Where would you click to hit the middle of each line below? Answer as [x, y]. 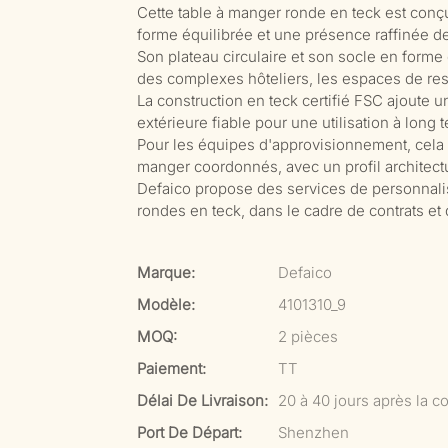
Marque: [166, 272]
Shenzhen [313, 432]
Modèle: [166, 304]
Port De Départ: [189, 432]
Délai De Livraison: [202, 400]
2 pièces [308, 336]
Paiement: [171, 368]
